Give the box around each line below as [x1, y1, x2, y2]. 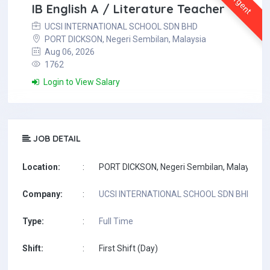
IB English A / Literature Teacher [32, 1, 225, 16]
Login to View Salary [42, 77, 120, 87]
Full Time [99, 216, 133, 226]
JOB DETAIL [31, 133, 81, 144]
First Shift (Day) [99, 243, 158, 253]
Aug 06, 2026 [43, 47, 95, 57]
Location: [22, 162, 60, 172]
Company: [22, 189, 63, 199]
